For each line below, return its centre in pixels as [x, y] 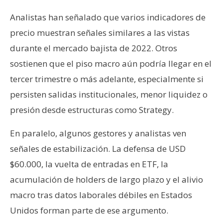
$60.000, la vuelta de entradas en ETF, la [89, 164]
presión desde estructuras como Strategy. [92, 110]
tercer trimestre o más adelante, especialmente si [107, 79]
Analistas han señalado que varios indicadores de [108, 17]
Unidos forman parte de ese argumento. [89, 210]
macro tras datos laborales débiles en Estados [101, 195]
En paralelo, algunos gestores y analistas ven [98, 133]
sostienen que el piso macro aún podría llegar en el [111, 63]
